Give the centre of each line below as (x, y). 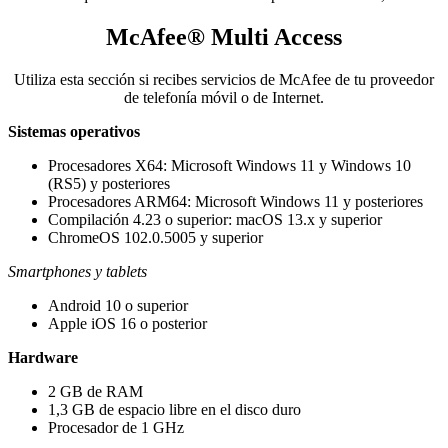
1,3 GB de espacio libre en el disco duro (174, 409)
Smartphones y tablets (77, 271)
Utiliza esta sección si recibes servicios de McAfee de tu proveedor (224, 79)
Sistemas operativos (74, 131)
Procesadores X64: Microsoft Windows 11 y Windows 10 (229, 165)
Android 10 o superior (118, 305)
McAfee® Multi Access (224, 37)
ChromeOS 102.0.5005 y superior (155, 237)
